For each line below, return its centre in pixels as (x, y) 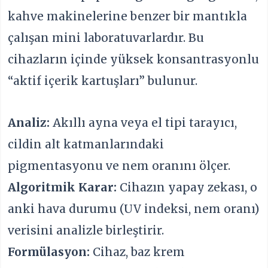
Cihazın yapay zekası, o (187, 188)
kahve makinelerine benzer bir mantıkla (128, 16)
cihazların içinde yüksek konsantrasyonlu (134, 59)
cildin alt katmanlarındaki (86, 144)
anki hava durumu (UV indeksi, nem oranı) (134, 209)
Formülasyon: (49, 252)
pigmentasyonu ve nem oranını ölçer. (119, 166)
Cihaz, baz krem (138, 252)
